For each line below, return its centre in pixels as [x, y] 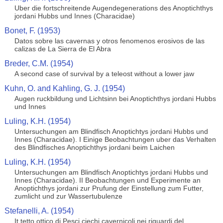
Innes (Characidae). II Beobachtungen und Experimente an [107, 180]
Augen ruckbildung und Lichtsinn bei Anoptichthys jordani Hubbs [115, 99]
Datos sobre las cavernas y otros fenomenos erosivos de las [109, 41]
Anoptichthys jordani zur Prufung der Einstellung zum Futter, [109, 188]
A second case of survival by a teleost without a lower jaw [104, 74]
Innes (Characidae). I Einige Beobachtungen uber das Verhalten [115, 139]
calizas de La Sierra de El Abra [62, 49]
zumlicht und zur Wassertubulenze [68, 196]
